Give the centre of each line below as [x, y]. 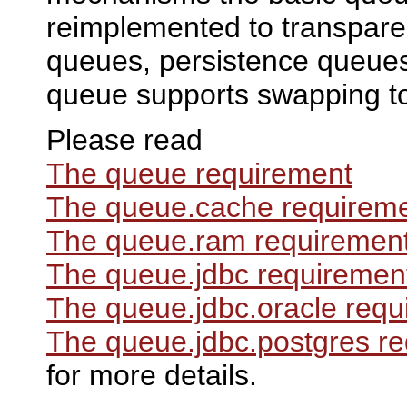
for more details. [152, 376]
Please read [124, 140]
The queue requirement [199, 174]
